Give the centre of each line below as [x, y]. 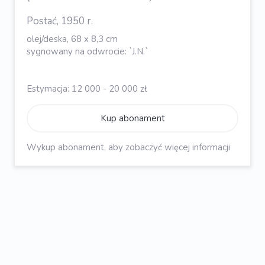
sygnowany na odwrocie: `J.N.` [87, 51]
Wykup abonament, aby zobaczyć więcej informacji [128, 147]
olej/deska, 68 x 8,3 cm [72, 39]
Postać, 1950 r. [60, 21]
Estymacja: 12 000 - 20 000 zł [87, 88]
